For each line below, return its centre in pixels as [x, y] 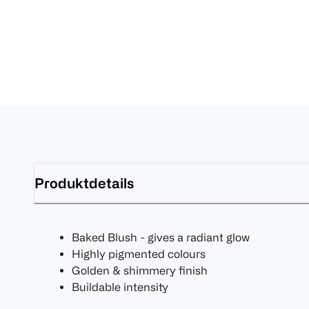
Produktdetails [84, 183]
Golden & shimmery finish [140, 271]
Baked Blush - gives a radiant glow [161, 238]
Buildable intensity [120, 287]
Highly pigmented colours [139, 254]
